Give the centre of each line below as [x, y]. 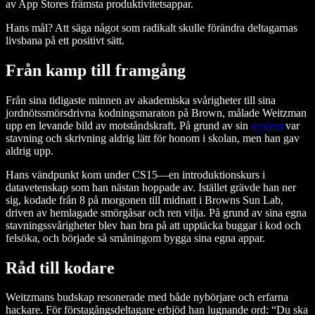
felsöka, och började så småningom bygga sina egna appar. [137, 238]
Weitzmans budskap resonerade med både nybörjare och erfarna [147, 297]
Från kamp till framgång [96, 70]
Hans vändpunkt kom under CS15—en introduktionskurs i [135, 174]
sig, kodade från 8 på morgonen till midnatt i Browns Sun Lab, [144, 200]
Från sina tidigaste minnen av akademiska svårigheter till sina [141, 100]
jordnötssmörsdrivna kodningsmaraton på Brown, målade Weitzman [156, 112]
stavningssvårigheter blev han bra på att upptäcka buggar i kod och [153, 225]
